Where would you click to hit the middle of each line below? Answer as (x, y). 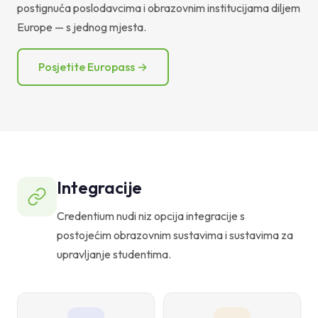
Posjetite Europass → (93, 66)
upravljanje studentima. (114, 254)
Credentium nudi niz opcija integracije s (151, 215)
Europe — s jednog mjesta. (82, 27)
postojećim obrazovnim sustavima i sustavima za (175, 235)
